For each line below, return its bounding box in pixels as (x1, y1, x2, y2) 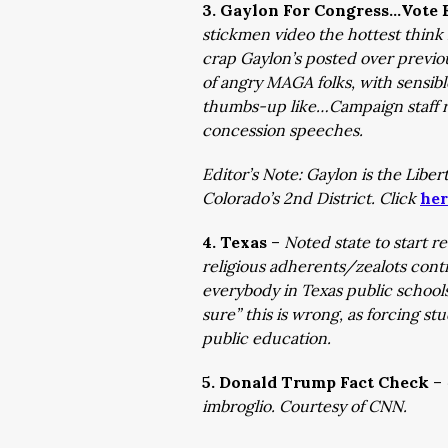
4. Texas (202, 232, 271, 252)
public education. (202, 328, 331, 348)
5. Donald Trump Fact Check (202, 372, 433, 392)
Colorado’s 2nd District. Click (202, 188, 420, 208)
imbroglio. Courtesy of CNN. (202, 396, 411, 416)
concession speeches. (202, 120, 363, 140)
